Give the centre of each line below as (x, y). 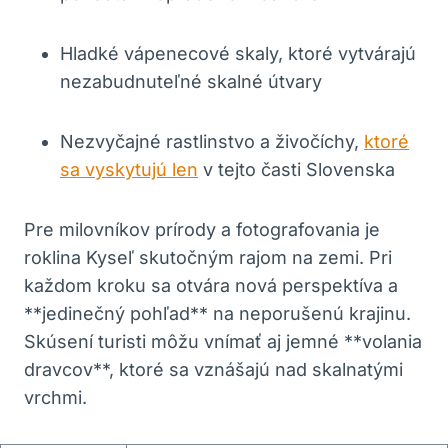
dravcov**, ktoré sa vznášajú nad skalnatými (213, 369)
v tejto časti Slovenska (296, 169)
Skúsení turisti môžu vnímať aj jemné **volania (223, 341)
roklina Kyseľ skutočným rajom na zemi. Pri (208, 257)
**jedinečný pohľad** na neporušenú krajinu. (217, 313)
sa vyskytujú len (129, 169)
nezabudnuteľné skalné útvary (191, 81)
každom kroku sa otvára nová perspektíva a (211, 285)
